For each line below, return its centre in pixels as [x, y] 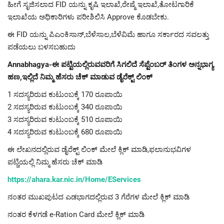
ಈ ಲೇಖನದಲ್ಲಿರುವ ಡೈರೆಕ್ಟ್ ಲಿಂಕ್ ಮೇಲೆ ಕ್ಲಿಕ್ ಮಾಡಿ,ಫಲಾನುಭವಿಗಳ [99, 150]
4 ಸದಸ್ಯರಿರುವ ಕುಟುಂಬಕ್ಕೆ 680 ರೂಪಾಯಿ [65, 132]
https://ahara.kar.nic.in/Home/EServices [74, 180]
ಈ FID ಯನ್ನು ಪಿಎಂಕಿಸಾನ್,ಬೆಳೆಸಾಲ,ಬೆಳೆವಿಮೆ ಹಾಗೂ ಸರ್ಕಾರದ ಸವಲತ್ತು [108, 35]
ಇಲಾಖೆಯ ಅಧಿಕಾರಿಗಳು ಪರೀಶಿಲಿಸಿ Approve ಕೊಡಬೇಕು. [88, 17]
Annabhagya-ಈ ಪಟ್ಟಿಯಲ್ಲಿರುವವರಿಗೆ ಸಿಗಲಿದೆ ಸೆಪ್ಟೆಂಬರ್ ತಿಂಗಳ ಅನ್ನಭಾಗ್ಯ [110, 65]
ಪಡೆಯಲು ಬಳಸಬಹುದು [41, 47]
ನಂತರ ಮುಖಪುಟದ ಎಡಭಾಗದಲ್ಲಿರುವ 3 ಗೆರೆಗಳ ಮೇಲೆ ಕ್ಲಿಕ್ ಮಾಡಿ [98, 197]
